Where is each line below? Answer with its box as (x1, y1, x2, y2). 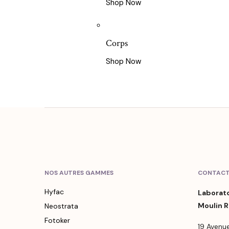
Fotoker (44, 216, 70, 225)
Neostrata (44, 201, 78, 211)
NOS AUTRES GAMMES (44, 169, 113, 177)
